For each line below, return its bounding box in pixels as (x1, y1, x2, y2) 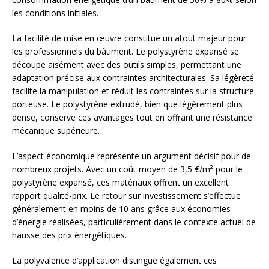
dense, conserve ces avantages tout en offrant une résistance (12, 112, 252, 124)
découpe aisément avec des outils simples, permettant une (12, 59, 241, 71)
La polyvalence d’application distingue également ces (12, 255, 217, 267)
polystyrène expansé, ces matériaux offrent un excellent (12, 177, 229, 189)
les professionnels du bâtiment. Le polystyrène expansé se (12, 46, 239, 58)
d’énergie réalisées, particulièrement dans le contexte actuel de (12, 216, 256, 228)
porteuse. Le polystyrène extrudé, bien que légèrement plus (12, 98, 243, 110)
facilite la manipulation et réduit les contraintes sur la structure (12, 85, 254, 97)
